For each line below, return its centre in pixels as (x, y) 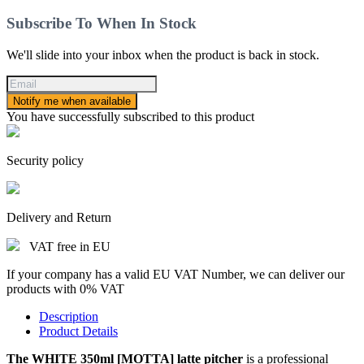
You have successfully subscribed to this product (130, 116)
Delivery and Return (59, 217)
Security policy (45, 160)
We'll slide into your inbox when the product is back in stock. (163, 54)
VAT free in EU (70, 246)
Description (69, 316)
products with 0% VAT (65, 288)
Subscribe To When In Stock (102, 23)
